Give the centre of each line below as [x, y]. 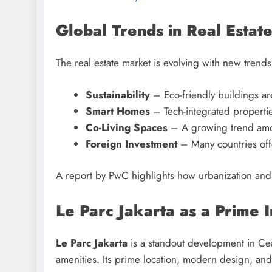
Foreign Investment [131, 144]
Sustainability [117, 94]
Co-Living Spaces [126, 127]
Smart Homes [117, 111]
